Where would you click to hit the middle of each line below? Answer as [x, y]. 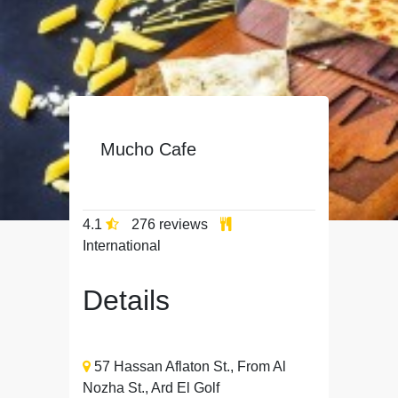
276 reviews [170, 224]
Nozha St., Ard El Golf [151, 388]
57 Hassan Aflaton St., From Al [188, 366]
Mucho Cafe [148, 149]
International [122, 246]
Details [126, 300]
